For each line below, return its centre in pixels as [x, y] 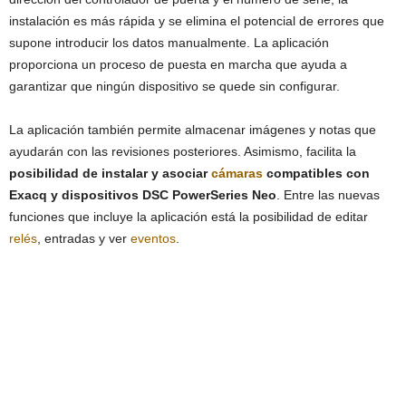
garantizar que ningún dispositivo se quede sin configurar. [174, 86]
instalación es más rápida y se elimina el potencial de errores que [197, 21]
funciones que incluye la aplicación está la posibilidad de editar [188, 217]
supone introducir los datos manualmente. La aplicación [169, 43]
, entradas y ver [84, 238]
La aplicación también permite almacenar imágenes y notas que [193, 130]
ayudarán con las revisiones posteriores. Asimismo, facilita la [183, 151]
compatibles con [316, 173]
